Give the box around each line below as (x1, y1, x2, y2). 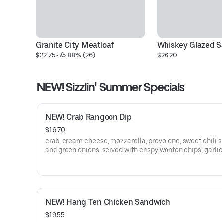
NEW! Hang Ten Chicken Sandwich (45, 197, 170, 207)
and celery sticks (45, 155, 98, 163)
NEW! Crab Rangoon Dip (45, 112, 132, 122)
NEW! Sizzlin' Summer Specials (37, 80, 185, 94)
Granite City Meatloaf (36, 40, 114, 50)
